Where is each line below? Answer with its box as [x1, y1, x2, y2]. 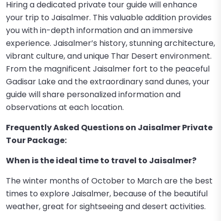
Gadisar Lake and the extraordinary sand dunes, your [6, 76, 210, 87]
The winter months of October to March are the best [6, 175, 213, 186]
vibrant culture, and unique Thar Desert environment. [6, 50, 212, 62]
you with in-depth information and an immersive [6, 25, 193, 36]
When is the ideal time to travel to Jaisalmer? [6, 155, 196, 166]
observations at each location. [6, 102, 124, 113]
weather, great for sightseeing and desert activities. [6, 201, 206, 212]
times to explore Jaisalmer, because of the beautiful [6, 188, 208, 199]
